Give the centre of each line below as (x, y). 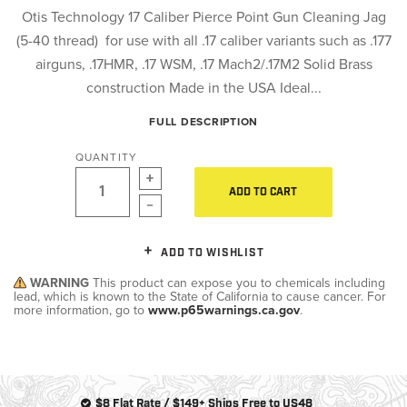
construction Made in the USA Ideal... (203, 88)
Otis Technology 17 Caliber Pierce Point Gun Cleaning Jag (203, 17)
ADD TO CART (263, 192)
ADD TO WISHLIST (213, 253)
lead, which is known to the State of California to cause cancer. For (200, 296)
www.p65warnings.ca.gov (224, 310)
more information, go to (81, 310)
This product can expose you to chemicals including (239, 283)
